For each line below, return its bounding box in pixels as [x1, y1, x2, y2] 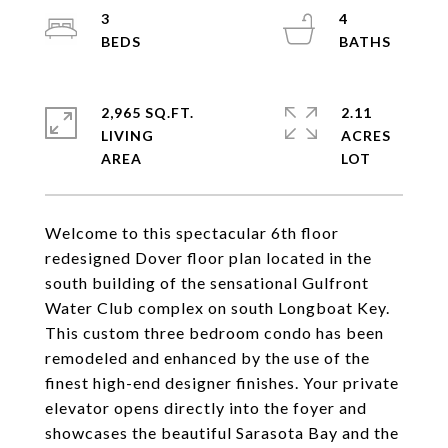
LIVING [101, 127, 154, 144]
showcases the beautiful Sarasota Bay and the [45, 423, 399, 442]
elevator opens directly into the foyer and [45, 398, 367, 417]
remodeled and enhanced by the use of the [45, 348, 370, 367]
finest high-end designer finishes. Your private [45, 373, 399, 392]
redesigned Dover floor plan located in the [45, 248, 372, 267]
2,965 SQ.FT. [101, 104, 194, 121]
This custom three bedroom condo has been [45, 323, 384, 342]
